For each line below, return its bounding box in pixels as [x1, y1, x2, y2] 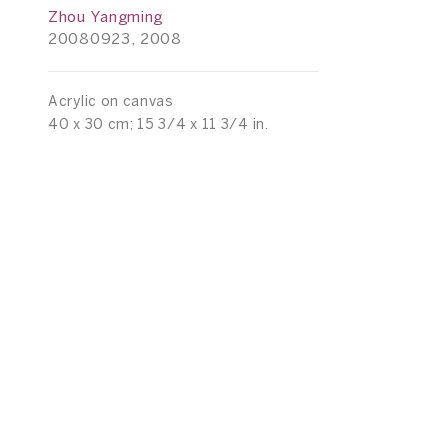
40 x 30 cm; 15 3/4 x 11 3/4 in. [48, 118, 269, 132]
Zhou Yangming [48, 10, 164, 25]
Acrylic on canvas [48, 95, 174, 109]
